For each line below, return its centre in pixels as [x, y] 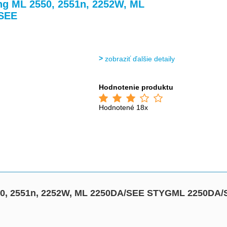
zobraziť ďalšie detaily [140, 59]
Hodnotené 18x [124, 107]
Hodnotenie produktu [136, 87]
